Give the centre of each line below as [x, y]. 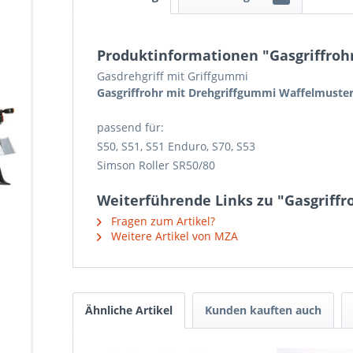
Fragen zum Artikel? [162, 221]
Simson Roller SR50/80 [156, 165]
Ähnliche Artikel [129, 310]
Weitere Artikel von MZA [173, 236]
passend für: [130, 127]
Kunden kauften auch [263, 310]
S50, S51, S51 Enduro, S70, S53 [176, 146]
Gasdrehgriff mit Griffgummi [173, 76]
